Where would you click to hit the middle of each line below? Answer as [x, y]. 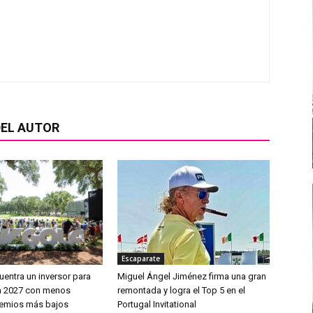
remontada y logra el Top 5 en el [181, 290]
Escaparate [141, 258]
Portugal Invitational [157, 304]
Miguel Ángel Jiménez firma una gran [192, 276]
